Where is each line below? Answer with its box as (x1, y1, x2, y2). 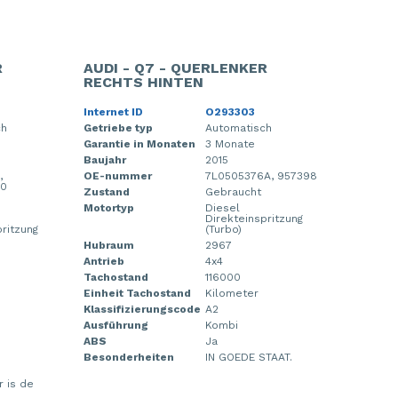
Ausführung (83, 318, 148, 331)
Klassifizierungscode (83, 302, 201, 315)
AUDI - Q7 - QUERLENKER (83, 59, 267, 76)
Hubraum (83, 238, 134, 251)
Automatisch (204, 121, 272, 134)
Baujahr (83, 153, 126, 166)
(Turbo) (204, 222, 242, 235)
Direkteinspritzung (204, 211, 303, 225)
